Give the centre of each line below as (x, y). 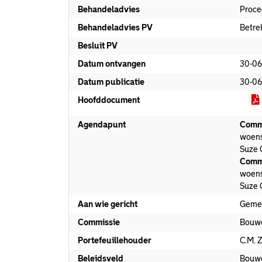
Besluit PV (98, 46)
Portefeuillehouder (115, 240)
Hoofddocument (109, 100)
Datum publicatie (111, 82)
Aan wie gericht (108, 204)
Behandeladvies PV (115, 27)
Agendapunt (102, 125)
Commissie (99, 222)
